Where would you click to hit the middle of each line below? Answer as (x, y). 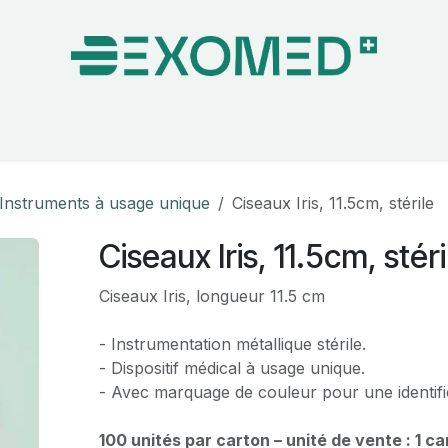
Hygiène (315, 132)
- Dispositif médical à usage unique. (231, 368)
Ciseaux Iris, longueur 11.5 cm (211, 296)
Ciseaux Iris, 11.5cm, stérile (333, 203)
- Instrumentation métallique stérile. (232, 344)
